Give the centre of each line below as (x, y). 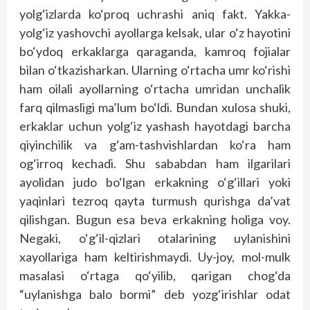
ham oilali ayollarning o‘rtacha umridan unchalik (155, 89)
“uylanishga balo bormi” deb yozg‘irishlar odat (155, 294)
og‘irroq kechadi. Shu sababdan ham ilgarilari (155, 163)
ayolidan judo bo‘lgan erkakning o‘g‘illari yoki (155, 182)
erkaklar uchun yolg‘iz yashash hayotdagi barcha (155, 126)
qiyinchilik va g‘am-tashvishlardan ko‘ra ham (155, 145)
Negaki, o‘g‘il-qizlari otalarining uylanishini (155, 238)
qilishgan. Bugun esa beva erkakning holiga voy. (155, 219)
